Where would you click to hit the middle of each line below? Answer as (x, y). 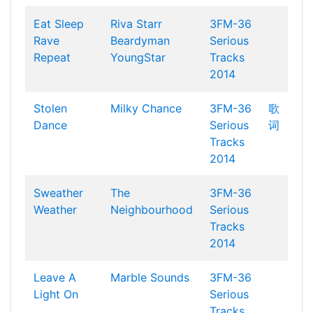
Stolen (50, 108)
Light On (56, 294)
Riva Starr (136, 24)
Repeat (52, 57)
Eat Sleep (59, 24)
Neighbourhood (152, 210)
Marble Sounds (150, 277)
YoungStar (138, 57)
